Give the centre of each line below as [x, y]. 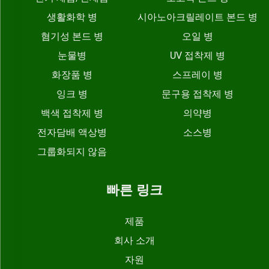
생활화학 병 [72, 17]
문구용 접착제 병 [197, 94]
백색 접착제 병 [72, 113]
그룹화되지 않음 [72, 152]
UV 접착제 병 [197, 56]
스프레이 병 [197, 75]
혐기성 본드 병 [72, 36]
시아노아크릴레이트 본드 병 [197, 17]
